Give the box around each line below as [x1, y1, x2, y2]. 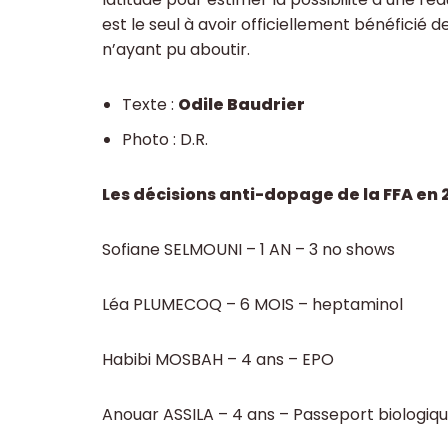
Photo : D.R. [122, 128, 208, 152]
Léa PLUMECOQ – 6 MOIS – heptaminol [102, 293, 403, 317]
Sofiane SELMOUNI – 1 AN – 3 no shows [102, 238, 395, 262]
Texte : [122, 93, 178, 117]
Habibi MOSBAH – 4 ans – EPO [102, 348, 334, 372]
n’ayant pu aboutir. [102, 38, 250, 62]
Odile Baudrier [178, 93, 305, 117]
